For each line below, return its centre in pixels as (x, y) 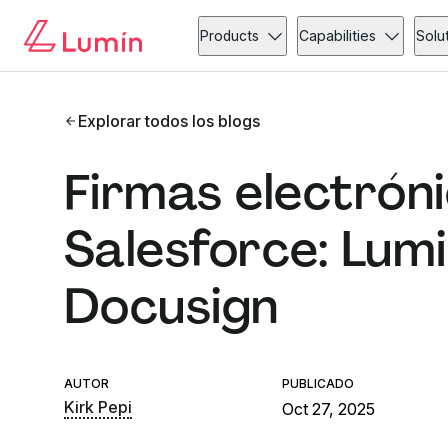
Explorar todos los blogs (169, 121)
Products (230, 35)
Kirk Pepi (98, 407)
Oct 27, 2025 (329, 409)
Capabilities (338, 35)
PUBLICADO (318, 383)
